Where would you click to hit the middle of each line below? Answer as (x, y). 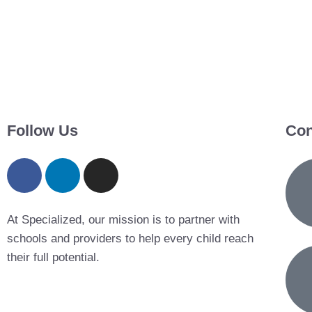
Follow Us (42, 131)
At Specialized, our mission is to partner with (123, 220)
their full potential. (53, 257)
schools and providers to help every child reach (130, 239)
